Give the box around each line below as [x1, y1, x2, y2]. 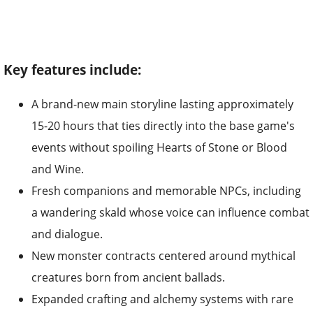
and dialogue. [31, 226, 103, 242]
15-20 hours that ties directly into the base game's [31, 118, 295, 134]
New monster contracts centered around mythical [31, 248, 296, 264]
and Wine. [31, 161, 84, 177]
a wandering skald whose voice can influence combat [31, 205, 310, 221]
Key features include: [3, 60, 141, 78]
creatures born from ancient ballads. [31, 270, 225, 286]
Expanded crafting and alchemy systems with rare [31, 291, 293, 307]
